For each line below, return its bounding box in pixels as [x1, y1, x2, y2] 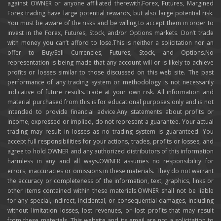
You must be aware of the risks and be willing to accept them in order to [7, 18, 214, 27]
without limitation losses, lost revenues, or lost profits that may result [7, 206, 214, 215]
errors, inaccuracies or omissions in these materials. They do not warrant [7, 166, 214, 175]
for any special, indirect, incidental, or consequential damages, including [7, 196, 214, 205]
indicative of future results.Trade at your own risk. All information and [7, 87, 214, 96]
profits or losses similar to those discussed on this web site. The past [7, 68, 214, 76]
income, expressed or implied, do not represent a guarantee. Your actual [7, 117, 214, 126]
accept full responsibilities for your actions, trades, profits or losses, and [7, 137, 214, 146]
